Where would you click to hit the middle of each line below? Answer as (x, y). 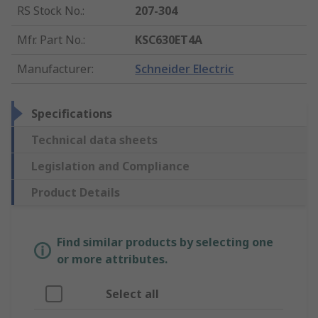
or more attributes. (112, 259)
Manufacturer (54, 69)
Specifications (72, 114)
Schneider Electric (185, 69)
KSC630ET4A (169, 40)
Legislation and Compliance (110, 166)
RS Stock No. (50, 11)
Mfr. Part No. (50, 40)
